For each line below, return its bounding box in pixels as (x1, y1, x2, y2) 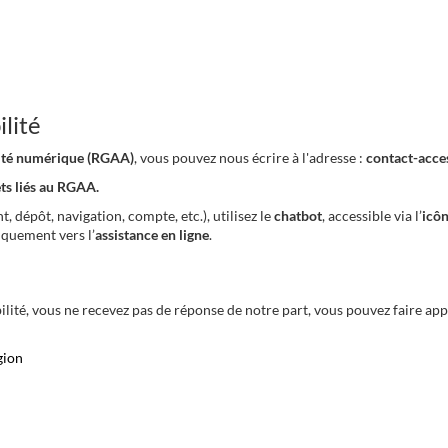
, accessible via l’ (322, 207, 422, 224)
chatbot (274, 207, 322, 224)
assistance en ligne (95, 226, 209, 243)
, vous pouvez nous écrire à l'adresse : (134, 149, 366, 166)
